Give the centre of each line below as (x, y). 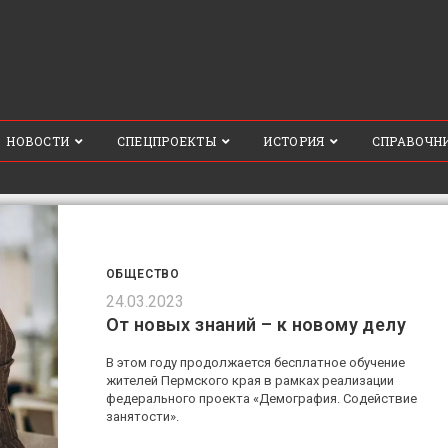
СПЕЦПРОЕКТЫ (166, 141)
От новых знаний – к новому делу (255, 325)
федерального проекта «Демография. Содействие (261, 399)
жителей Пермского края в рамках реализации (249, 381)
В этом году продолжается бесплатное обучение (255, 363)
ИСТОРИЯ (294, 141)
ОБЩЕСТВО (142, 274)
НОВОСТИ (38, 141)
